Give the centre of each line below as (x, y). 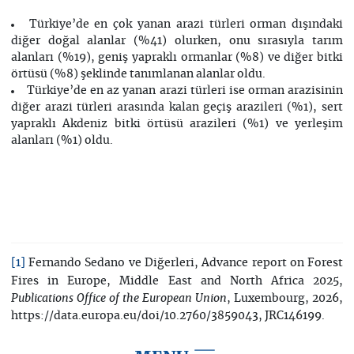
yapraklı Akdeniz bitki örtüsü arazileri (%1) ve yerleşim (177, 124)
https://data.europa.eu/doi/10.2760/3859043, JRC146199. (168, 316)
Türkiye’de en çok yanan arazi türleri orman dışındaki (186, 25)
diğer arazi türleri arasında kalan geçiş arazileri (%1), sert (177, 108)
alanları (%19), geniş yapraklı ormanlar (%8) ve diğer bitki (177, 58)
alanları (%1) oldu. (62, 141)
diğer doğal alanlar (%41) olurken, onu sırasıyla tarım (177, 41)
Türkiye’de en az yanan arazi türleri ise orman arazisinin (185, 91)
